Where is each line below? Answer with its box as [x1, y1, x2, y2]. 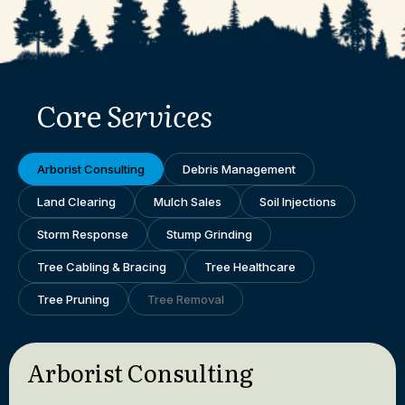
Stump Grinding [166, 226, 252, 241]
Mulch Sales [154, 193, 221, 209]
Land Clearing [37, 193, 116, 209]
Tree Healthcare [204, 259, 296, 274]
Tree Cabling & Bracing [37, 259, 166, 274]
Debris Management [183, 161, 296, 176]
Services [107, 92, 212, 137]
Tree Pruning [37, 291, 109, 306]
